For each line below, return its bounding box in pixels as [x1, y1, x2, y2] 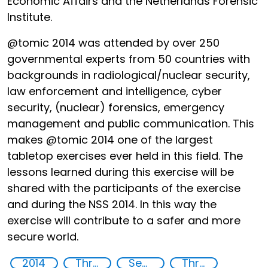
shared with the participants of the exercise [7, 181, 240, 196]
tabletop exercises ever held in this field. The [7, 148, 243, 163]
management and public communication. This [7, 116, 254, 131]
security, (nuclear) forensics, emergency [7, 100, 224, 115]
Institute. [7, 10, 52, 25]
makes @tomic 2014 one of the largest [7, 132, 213, 147]
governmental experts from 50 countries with [7, 51, 250, 66]
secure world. [7, 229, 78, 244]
